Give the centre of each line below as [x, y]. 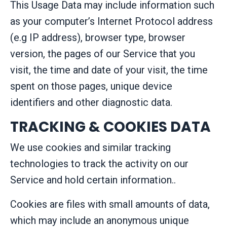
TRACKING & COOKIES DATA [110, 127]
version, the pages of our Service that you [103, 53]
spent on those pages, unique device [91, 86]
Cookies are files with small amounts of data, [110, 204]
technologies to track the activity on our [99, 163]
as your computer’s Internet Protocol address [111, 21]
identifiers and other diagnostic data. [91, 102]
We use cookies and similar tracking [90, 147]
